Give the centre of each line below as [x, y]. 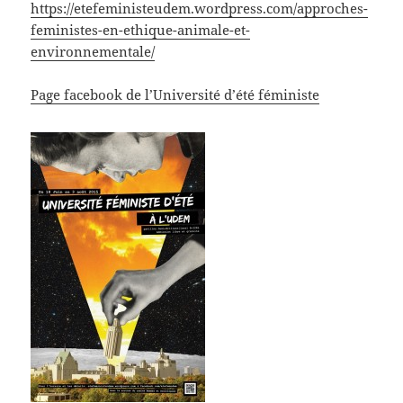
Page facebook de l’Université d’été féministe [175, 95]
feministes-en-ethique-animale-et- [141, 30]
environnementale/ [93, 52]
